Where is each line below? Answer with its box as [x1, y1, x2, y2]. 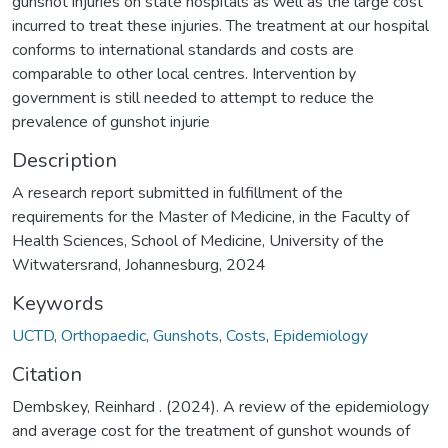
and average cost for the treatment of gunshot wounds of [12, 419, 410, 442]
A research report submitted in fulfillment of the [12, 181, 343, 204]
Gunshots [153, 324, 219, 347]
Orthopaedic [61, 324, 146, 347]
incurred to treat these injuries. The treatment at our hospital [12, 14, 429, 37]
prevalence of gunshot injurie [12, 110, 210, 133]
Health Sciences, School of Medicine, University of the [12, 229, 384, 252]
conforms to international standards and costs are [12, 38, 354, 61]
